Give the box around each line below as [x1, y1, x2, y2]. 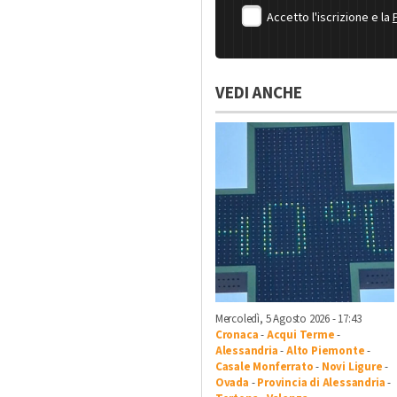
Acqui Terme [266, 326, 335, 343]
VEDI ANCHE [214, 82, 302, 106]
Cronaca [214, 326, 259, 343]
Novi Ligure [321, 358, 383, 375]
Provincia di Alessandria [257, 374, 385, 391]
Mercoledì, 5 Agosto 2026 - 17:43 [214, 310, 362, 327]
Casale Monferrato [214, 358, 314, 375]
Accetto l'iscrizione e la [266, 9, 393, 27]
